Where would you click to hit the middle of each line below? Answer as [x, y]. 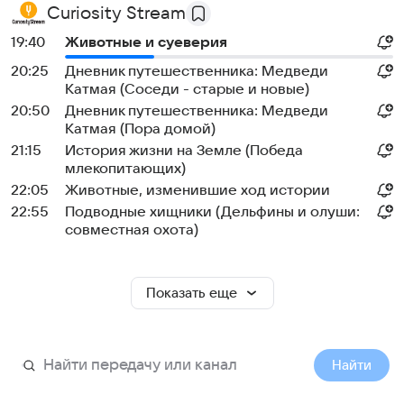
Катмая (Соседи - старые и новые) [187, 89]
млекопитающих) [125, 169]
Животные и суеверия [146, 42]
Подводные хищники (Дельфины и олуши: [212, 212]
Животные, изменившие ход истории [197, 190]
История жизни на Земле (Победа [184, 151]
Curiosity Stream [116, 14]
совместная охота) [132, 230]
